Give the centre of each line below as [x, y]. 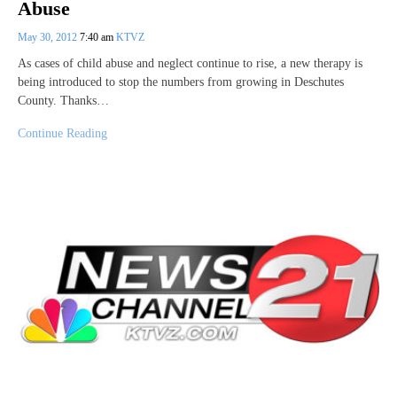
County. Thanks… [63, 100]
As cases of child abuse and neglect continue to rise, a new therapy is [190, 63]
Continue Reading [62, 133]
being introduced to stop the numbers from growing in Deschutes [181, 82]
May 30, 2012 [49, 37]
